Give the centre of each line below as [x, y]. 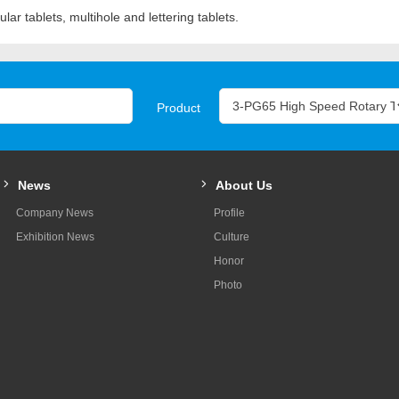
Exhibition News [55, 236]
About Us [244, 185]
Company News [54, 212]
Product [179, 107]
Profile [230, 212]
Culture [232, 236]
